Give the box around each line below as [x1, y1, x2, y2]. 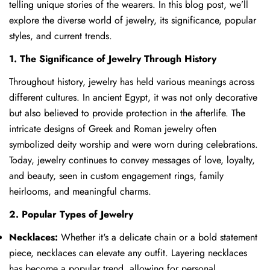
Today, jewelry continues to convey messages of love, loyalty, [9, 152, 255, 167]
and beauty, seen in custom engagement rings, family [9, 168, 224, 183]
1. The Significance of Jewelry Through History [9, 51, 216, 66]
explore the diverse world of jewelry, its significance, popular [9, 13, 256, 27]
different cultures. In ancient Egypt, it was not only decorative [9, 90, 257, 104]
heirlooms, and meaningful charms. [9, 184, 151, 198]
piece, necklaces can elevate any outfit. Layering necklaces [9, 245, 247, 260]
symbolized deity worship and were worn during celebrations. [9, 137, 258, 151]
